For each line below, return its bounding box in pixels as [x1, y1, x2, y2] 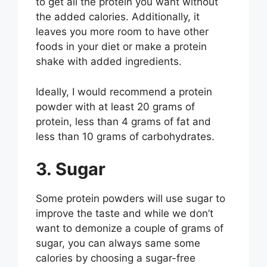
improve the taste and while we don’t [36, 207, 213, 220]
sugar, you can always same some [36, 237, 200, 250]
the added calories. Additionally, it [36, 11, 200, 23]
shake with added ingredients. [36, 55, 182, 68]
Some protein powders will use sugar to [36, 193, 225, 205]
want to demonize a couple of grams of [36, 222, 223, 235]
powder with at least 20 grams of [36, 100, 195, 113]
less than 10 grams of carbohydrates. [36, 130, 215, 142]
